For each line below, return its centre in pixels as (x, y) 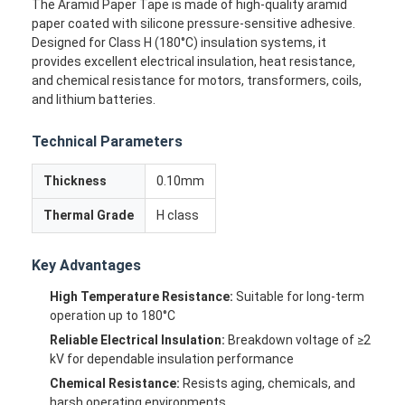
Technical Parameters (108, 141)
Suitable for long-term (299, 296)
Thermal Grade (89, 215)
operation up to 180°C (113, 315)
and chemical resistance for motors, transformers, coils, (197, 80)
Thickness (75, 180)
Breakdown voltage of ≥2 (298, 339)
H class (178, 215)
